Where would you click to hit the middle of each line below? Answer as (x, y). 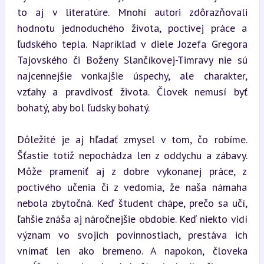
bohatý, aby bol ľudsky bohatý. (83, 107)
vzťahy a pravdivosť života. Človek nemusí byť (132, 91)
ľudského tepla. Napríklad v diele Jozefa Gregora (132, 44)
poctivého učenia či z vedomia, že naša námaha (132, 187)
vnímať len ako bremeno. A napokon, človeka (132, 250)
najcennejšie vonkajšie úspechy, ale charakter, (132, 75)
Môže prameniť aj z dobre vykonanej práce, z (132, 171)
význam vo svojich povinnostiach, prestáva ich (132, 235)
